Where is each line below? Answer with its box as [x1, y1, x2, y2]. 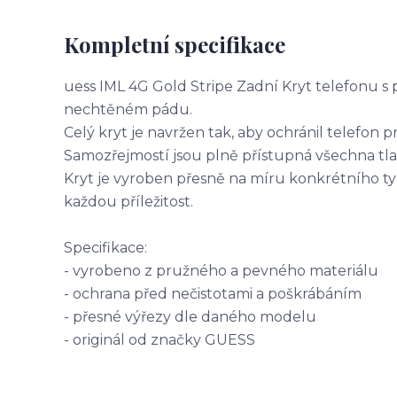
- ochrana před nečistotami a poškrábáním [64, 285, 362, 302]
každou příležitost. [64, 193, 193, 210]
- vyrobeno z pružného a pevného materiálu [64, 262, 378, 279]
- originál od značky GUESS [64, 331, 255, 348]
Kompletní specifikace [64, 30, 285, 58]
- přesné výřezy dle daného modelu [64, 308, 316, 325]
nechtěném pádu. [64, 101, 192, 118]
